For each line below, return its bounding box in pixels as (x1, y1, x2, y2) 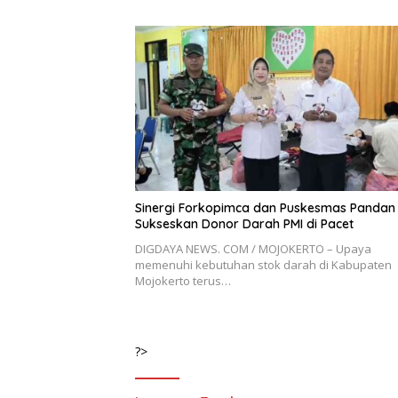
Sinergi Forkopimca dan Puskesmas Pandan (135, 199, 395, 216)
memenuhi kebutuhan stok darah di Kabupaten (135, 256, 392, 273)
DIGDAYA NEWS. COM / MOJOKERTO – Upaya (135, 240, 371, 257)
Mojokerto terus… (135, 272, 231, 289)
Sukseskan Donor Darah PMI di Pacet (135, 215, 354, 232)
